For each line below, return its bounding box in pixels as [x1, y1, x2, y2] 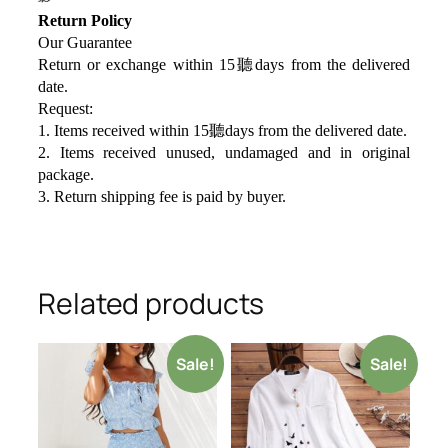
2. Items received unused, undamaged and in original [38, 143, 410, 161]
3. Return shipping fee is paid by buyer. [38, 187, 286, 205]
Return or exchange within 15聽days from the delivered [38, 55, 410, 73]
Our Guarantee [38, 33, 132, 51]
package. [38, 165, 94, 183]
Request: [38, 99, 93, 117]
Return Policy [38, 11, 132, 29]
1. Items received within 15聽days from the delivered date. [38, 121, 407, 139]
